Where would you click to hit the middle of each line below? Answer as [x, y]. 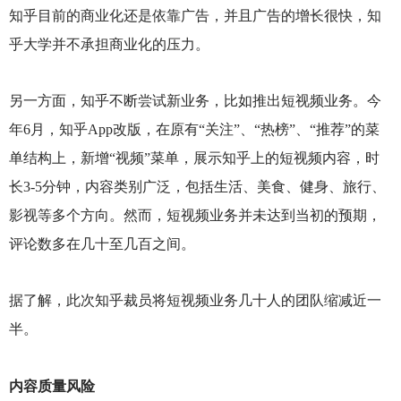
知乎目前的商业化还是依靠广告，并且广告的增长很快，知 [195, 16]
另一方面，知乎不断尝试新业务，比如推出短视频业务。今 [195, 101]
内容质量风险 [51, 386]
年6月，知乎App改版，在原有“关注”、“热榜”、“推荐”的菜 [194, 130]
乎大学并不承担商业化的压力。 [109, 45]
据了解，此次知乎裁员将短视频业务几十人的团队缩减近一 [195, 301]
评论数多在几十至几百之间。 [102, 244]
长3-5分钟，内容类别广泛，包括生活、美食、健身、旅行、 [197, 187]
